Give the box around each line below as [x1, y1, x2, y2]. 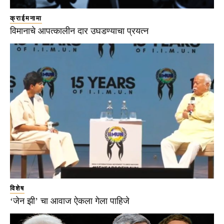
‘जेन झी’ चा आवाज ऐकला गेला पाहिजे [10, 195, 129, 206]
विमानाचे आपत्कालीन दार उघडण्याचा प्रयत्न [10, 26, 148, 36]
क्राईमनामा [10, 14, 42, 22]
